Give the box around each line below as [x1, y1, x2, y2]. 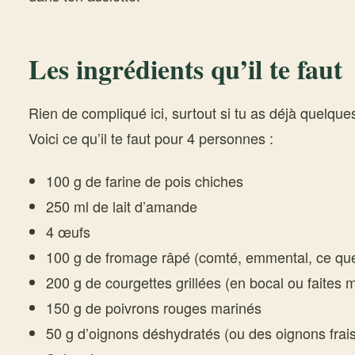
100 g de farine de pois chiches [45, 170, 243, 191]
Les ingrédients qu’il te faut [29, 49, 342, 89]
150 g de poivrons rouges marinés [45, 297, 261, 318]
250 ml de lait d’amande [45, 196, 197, 216]
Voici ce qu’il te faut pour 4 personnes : [29, 128, 273, 148]
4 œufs [45, 221, 90, 242]
